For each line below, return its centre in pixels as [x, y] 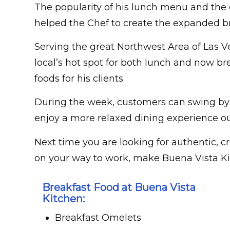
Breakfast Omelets [98, 218]
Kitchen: [63, 199]
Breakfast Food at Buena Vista [119, 188]
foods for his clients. [80, 79]
